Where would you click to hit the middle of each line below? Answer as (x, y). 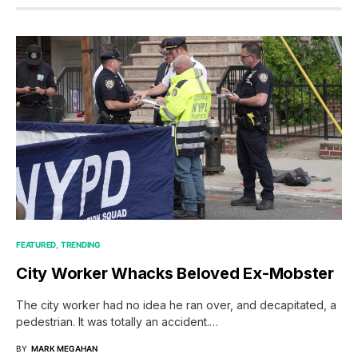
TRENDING (80, 244)
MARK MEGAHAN (64, 348)
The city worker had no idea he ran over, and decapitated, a (176, 304)
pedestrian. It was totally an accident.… (117, 321)
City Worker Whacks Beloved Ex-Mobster (175, 273)
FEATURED (36, 244)
